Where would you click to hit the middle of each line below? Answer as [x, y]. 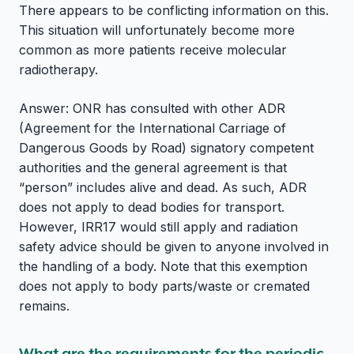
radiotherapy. [58, 69]
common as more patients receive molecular [153, 49]
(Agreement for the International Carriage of [153, 128]
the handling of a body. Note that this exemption [163, 266]
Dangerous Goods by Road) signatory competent [166, 147]
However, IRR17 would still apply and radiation [158, 226]
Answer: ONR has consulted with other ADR [152, 108]
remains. [44, 305]
